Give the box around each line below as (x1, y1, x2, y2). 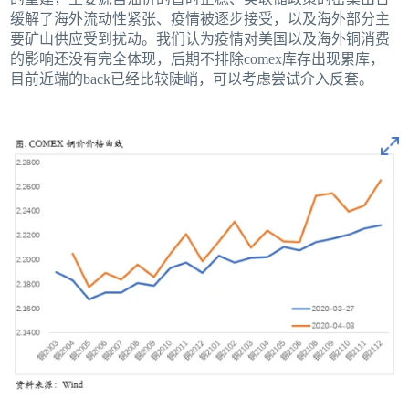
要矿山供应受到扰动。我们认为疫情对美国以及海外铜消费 (10, 31, 391, 47)
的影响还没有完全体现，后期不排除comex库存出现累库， (10, 51, 385, 68)
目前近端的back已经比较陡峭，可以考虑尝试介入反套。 (10, 71, 374, 88)
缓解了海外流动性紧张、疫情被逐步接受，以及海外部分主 (10, 11, 391, 27)
